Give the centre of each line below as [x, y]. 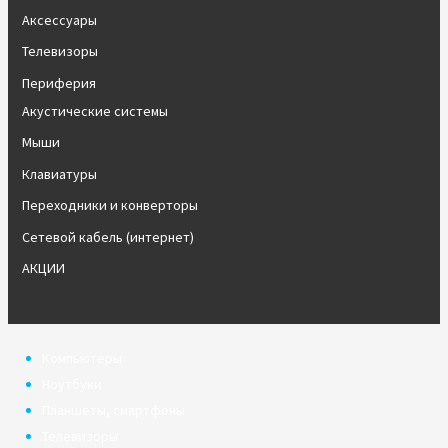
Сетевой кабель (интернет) [107, 236]
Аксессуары [59, 19]
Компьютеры [82, 358]
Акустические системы [94, 110]
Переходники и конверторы [109, 205]
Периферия [58, 82]
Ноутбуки [72, 384]
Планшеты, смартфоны [113, 410]
